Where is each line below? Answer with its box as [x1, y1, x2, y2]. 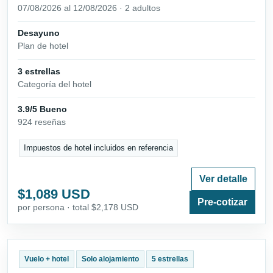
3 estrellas [18, 66, 60, 76]
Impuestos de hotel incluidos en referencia [24, 143, 174, 153]
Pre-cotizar [197, 197, 247, 208]
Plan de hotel [18, 41, 68, 51]
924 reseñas [18, 116, 66, 127]
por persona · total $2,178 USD [18, 202, 138, 213]
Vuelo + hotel [24, 255, 69, 264]
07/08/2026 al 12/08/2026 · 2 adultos [18, 3, 160, 13]
